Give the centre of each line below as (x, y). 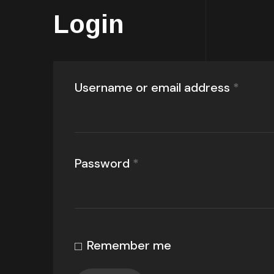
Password (104, 163)
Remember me (129, 245)
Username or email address (154, 87)
